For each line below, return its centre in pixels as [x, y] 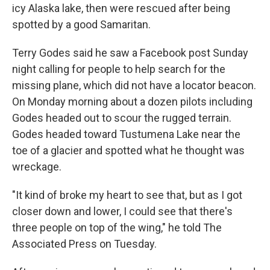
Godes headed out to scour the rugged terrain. [122, 118]
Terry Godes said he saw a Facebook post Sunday [130, 53]
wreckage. [37, 167]
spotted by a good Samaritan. [81, 24]
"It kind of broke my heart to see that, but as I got [127, 195]
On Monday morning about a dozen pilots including [132, 102]
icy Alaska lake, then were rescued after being [121, 8]
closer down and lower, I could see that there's [122, 211]
